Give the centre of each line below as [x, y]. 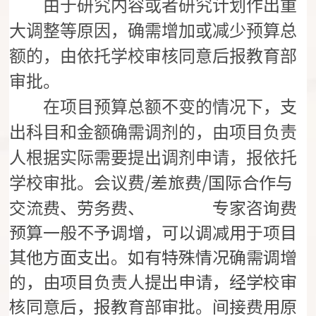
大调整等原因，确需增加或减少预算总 [153, 31]
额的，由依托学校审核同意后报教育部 [153, 57]
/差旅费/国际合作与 [219, 182]
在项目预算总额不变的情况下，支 [153, 108]
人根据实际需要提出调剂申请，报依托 [153, 158]
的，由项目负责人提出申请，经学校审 [153, 281]
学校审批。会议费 [77, 184]
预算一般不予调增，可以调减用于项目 [153, 232]
